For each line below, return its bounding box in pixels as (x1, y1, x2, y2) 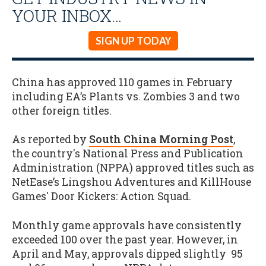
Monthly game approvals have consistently (12, 218, 242, 232)
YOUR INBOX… (12, 4, 122, 27)
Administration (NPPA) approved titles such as (12, 161, 254, 175)
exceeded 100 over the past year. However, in (12, 232, 238, 246)
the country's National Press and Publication (12, 147, 243, 161)
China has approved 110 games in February (12, 75, 233, 89)
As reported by (12, 132, 89, 147)
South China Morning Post (89, 132, 233, 147)
